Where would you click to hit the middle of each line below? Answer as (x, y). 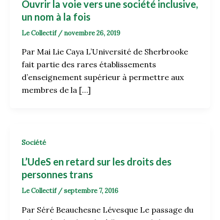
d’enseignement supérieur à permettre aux (103, 77)
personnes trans (57, 175)
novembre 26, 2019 (92, 33)
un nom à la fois (56, 16)
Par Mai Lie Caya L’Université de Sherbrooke (105, 52)
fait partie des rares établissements (89, 65)
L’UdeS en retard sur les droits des (96, 162)
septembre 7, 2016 (91, 191)
